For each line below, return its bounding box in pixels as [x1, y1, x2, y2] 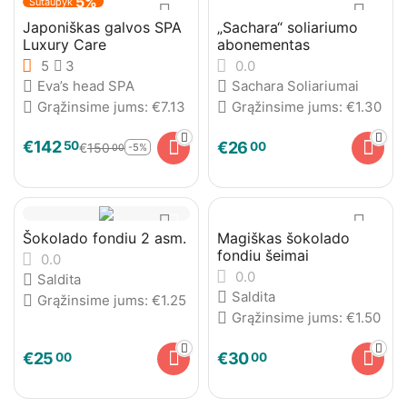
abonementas [217, 35, 310, 54]
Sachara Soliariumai [232, 77, 359, 94]
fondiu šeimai [217, 246, 309, 264]
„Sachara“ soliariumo [217, 18, 358, 36]
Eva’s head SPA [37, 77, 134, 94]
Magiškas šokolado [217, 229, 350, 247]
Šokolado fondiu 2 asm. [23, 229, 186, 247]
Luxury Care [23, 35, 106, 54]
